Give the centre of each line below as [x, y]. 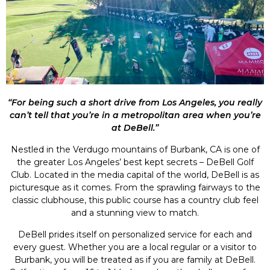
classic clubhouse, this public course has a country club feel [135, 200]
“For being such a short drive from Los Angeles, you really [135, 103]
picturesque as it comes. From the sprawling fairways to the [135, 188]
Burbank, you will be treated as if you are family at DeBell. [135, 260]
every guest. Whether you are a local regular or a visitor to [135, 247]
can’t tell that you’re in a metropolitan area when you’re [135, 115]
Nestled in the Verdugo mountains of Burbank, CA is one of [135, 150]
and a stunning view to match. [135, 213]
